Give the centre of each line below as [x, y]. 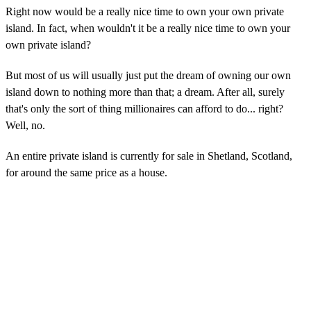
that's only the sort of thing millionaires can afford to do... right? [144, 108]
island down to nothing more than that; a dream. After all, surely [145, 92]
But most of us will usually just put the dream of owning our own [148, 75]
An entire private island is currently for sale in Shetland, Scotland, [149, 155]
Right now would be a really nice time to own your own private [145, 11]
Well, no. [25, 125]
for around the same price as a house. [86, 172]
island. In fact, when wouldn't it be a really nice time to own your [148, 28]
